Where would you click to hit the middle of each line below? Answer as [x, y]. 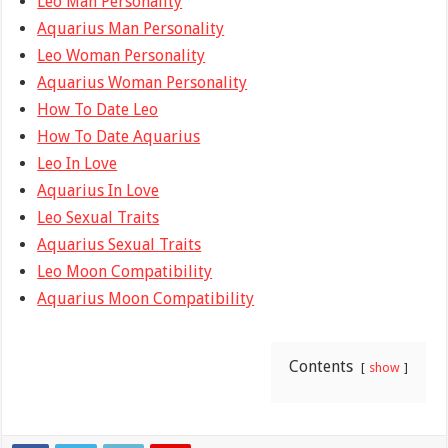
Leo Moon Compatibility [125, 271]
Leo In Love [77, 163]
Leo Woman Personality [121, 55]
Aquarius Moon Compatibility [146, 298]
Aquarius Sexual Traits [119, 244]
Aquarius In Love [98, 190]
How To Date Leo [98, 109]
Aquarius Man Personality [131, 28]
